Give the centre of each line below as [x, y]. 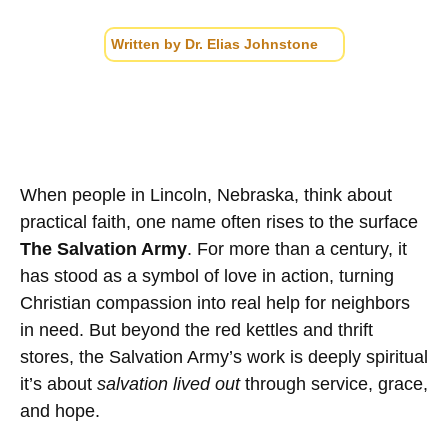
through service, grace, [334, 384]
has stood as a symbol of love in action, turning [207, 276]
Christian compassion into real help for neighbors [215, 303]
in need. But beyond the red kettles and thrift [196, 330]
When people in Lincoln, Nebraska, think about [206, 195]
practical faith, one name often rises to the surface [219, 222]
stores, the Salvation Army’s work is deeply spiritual [224, 357]
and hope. [60, 411]
